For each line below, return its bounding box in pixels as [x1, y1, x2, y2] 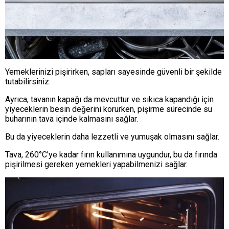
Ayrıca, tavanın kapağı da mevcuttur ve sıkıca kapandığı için [5, 94, 214, 104]
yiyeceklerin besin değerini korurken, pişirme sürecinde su [5, 104, 212, 114]
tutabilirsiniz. [5, 76, 51, 86]
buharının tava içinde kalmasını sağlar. [5, 113, 138, 124]
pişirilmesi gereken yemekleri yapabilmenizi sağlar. [5, 159, 188, 169]
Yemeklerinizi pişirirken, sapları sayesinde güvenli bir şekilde [5, 66, 222, 77]
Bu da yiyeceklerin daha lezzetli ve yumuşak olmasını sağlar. [5, 131, 219, 142]
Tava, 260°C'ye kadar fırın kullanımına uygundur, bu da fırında [5, 149, 217, 159]
